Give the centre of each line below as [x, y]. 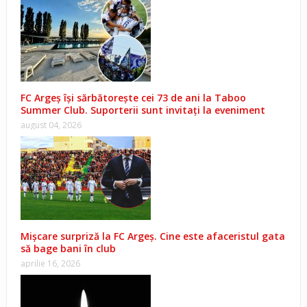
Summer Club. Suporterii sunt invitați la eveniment [143, 110]
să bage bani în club [68, 249]
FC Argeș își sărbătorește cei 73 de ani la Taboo [133, 98]
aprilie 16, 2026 [50, 264]
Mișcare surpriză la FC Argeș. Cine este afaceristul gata [152, 236]
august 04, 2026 [51, 125]
